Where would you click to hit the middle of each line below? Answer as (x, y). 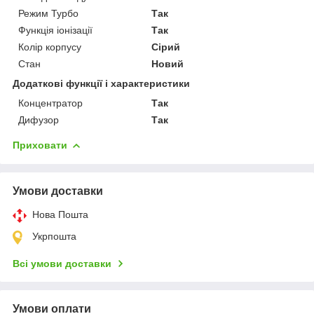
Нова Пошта (60, 214)
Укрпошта (54, 236)
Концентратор (50, 103)
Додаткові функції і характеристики (101, 83)
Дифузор (39, 120)
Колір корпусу (50, 47)
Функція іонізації (55, 30)
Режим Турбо (48, 13)
